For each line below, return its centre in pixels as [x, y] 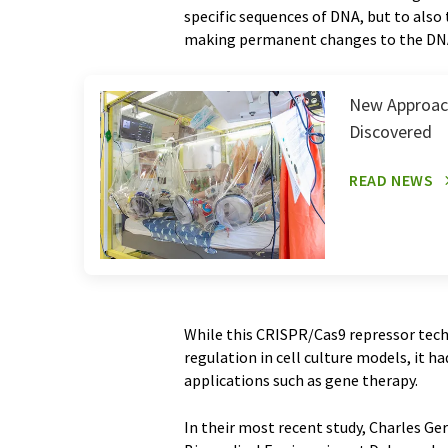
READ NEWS [391, 180]
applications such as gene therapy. [301, 380]
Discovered [390, 131]
